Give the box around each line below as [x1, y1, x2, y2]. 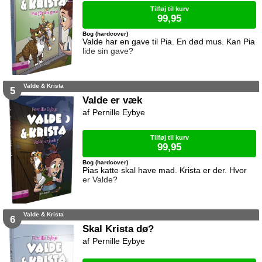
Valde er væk [82, 94, 143, 106]
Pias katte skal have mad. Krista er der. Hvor [82, 166, 247, 175]
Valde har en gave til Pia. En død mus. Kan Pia [82, 37, 256, 47]
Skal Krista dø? [82, 223, 154, 235]
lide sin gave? [82, 46, 134, 56]
